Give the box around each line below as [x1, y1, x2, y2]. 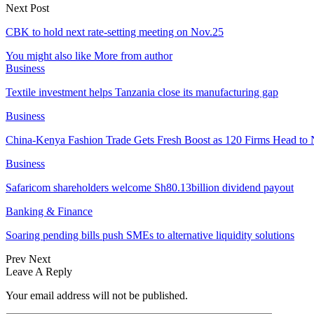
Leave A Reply [6, 265, 72, 278]
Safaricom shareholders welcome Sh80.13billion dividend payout [6, 181, 294, 193]
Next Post [6, 1, 49, 14]
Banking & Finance [6, 205, 93, 217]
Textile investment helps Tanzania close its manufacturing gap [6, 86, 278, 98]
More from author [94, 49, 172, 62]
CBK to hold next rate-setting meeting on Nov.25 [6, 25, 224, 38]
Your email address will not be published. [6, 289, 188, 301]
